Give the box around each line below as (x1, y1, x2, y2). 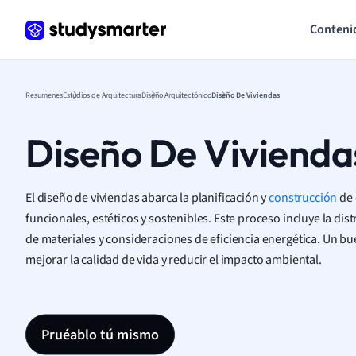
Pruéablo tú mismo (41, 324, 159, 344)
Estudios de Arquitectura (63, 89, 141, 100)
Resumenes (25, 89, 63, 100)
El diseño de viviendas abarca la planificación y (25, 188, 269, 206)
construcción (269, 188, 338, 206)
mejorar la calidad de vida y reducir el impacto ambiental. (25, 250, 322, 268)
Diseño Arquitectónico (141, 89, 211, 100)
